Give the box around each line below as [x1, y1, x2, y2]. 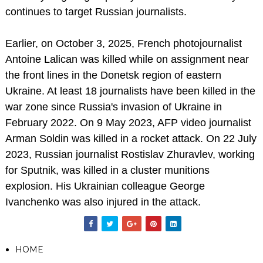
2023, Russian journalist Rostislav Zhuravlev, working [5, 148, 255, 160]
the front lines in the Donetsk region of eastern [5, 69, 221, 81]
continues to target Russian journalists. [5, 5, 187, 18]
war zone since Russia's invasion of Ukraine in [5, 100, 222, 113]
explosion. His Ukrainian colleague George [5, 180, 205, 192]
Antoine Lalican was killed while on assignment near [5, 53, 249, 65]
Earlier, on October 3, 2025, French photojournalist [5, 37, 242, 49]
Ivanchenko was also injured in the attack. [5, 195, 201, 208]
